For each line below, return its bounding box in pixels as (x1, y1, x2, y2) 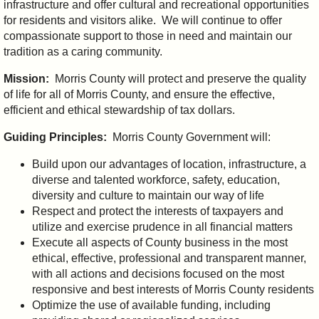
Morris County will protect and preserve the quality (49, 72, 306, 85)
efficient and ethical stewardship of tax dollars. (4, 103, 235, 116)
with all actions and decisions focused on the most (32, 267, 284, 280)
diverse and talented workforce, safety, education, (32, 173, 280, 186)
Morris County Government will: (107, 130, 271, 143)
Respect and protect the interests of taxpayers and (32, 204, 283, 217)
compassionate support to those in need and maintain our (4, 29, 292, 42)
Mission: (4, 72, 49, 85)
